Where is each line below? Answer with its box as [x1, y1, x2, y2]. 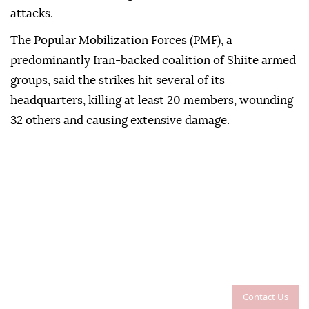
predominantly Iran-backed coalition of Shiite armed [10, 54, 296, 67]
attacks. [10, 8, 53, 20]
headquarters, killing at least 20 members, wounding [10, 94, 293, 107]
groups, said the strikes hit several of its [10, 74, 225, 87]
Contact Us [243, 290, 288, 303]
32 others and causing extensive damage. [10, 114, 230, 127]
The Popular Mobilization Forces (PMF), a [10, 34, 232, 47]
